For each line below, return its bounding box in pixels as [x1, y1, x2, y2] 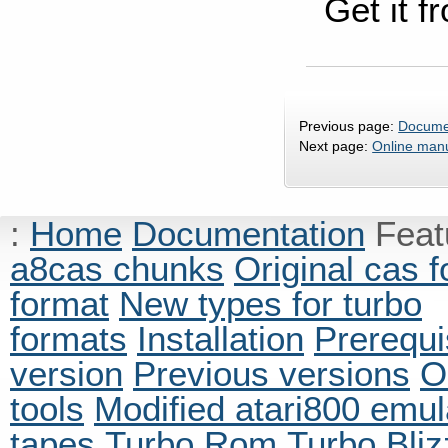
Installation [137, 319, 304, 359]
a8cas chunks [10, 249, 224, 289]
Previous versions [133, 354, 410, 394]
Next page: [299, 137, 373, 154]
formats [10, 319, 127, 359]
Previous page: [299, 117, 399, 134]
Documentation [132, 214, 365, 254]
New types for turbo [119, 284, 422, 324]
